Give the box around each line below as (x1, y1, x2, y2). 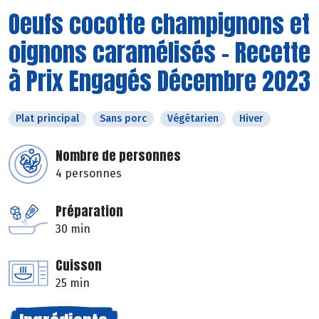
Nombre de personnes (56, 145, 181, 165)
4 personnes (56, 166, 122, 180)
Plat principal (16, 112, 79, 125)
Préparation (56, 201, 123, 221)
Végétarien (167, 112, 219, 125)
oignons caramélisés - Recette (9, 33, 310, 70)
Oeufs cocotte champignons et (9, 5, 310, 42)
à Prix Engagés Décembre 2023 (9, 62, 310, 99)
